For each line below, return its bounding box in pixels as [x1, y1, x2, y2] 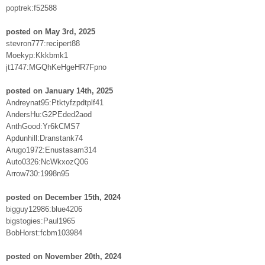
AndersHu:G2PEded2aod [6, 109, 92, 119]
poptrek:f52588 [6, 3, 57, 12]
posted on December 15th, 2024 [6, 192, 121, 202]
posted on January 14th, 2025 [6, 86, 113, 95]
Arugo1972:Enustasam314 [6, 145, 96, 154]
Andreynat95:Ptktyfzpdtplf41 [6, 98, 104, 107]
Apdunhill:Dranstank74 [6, 133, 83, 143]
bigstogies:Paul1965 [6, 216, 75, 225]
